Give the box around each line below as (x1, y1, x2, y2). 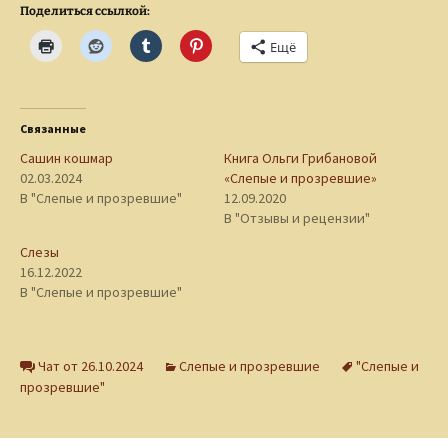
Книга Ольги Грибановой (224, 149, 377, 168)
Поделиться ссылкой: (20, 4, 150, 19)
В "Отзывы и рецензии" (224, 209, 370, 228)
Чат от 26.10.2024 (38, 357, 143, 376)
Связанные (20, 121, 86, 137)
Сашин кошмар (20, 149, 113, 168)
